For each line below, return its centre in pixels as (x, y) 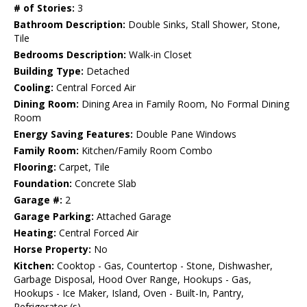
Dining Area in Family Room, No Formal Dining (184, 104)
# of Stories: (44, 8)
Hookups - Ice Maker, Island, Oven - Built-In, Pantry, (129, 293)
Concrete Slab (104, 184)
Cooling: (34, 88)
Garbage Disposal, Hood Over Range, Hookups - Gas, (133, 280)
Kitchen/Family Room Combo (146, 151)
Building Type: (49, 71)
